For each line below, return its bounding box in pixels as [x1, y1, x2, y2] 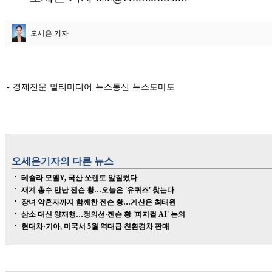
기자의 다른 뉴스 [41, 156, 114, 166]
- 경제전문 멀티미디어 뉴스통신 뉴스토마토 [7, 83, 175, 92]
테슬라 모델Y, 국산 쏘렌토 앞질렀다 [21, 174, 137, 182]
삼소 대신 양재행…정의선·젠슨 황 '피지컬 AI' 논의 [21, 210, 185, 219]
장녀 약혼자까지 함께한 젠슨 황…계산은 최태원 [21, 198, 176, 206]
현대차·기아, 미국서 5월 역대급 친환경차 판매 [21, 222, 169, 231]
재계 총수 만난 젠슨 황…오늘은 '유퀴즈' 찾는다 [21, 186, 174, 194]
